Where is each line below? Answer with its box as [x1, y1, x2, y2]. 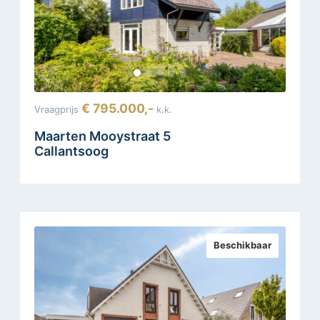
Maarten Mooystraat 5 [34, 128, 171, 144]
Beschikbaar [214, 239, 271, 251]
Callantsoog [34, 143, 109, 159]
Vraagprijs [34, 103, 79, 115]
